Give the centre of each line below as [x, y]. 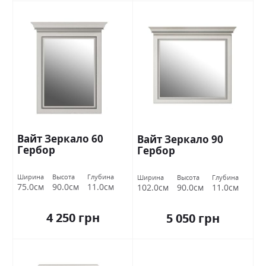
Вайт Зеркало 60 [60, 138]
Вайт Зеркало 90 [180, 139]
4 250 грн [73, 217]
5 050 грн [193, 218]
